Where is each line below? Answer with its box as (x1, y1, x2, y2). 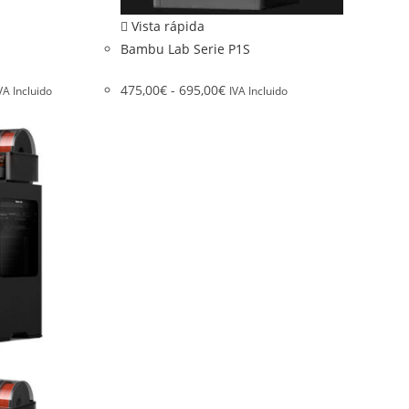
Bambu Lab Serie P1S (120, 40, 250, 58)
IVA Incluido (228, 84, 288, 99)
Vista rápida (127, 17, 204, 36)
